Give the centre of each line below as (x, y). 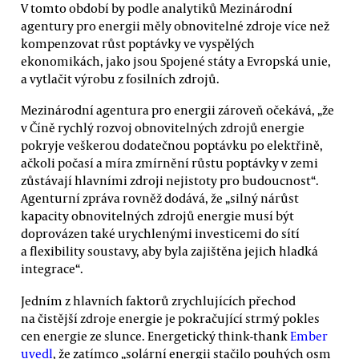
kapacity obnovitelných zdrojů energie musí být (157, 216)
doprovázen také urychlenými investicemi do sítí (160, 234)
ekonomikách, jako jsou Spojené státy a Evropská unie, (176, 61)
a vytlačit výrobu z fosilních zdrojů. (120, 79)
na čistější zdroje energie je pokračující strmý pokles (170, 318)
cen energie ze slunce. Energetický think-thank (155, 335)
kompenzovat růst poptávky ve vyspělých (138, 44)
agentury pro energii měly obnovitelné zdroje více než (175, 26)
